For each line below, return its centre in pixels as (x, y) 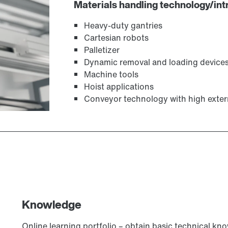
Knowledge (51, 205)
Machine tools (111, 75)
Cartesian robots (117, 38)
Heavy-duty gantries (123, 26)
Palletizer (102, 50)
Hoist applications (119, 87)
